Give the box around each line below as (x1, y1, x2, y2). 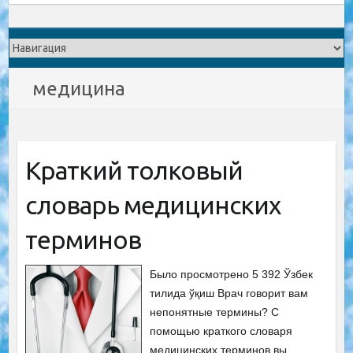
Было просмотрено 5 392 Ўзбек (150, 268, 314, 281)
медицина (32, 78, 126, 99)
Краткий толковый (24, 156, 243, 184)
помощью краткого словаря (150, 325, 293, 337)
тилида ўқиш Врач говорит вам (150, 287, 309, 299)
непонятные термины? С (150, 306, 280, 318)
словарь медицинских (24, 191, 281, 219)
